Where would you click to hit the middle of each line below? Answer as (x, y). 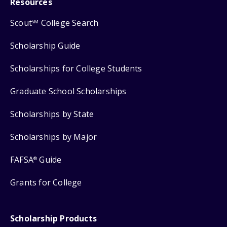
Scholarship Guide (45, 45)
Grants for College (46, 182)
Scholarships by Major (54, 137)
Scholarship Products (53, 218)
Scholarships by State (52, 114)
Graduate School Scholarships (68, 91)
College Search (69, 23)
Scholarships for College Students (76, 68)
